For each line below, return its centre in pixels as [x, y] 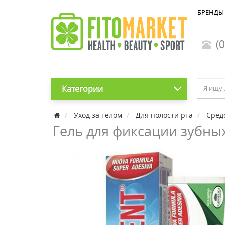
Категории [82, 89]
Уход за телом [98, 115]
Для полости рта [164, 115]
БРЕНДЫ [211, 12]
